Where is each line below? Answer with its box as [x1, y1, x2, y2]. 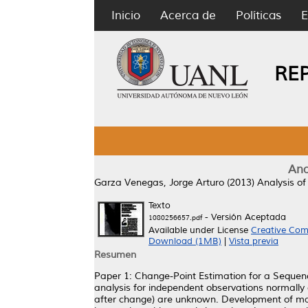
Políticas [236, 8, 281, 23]
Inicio [111, 8, 140, 23]
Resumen [94, 249, 136, 261]
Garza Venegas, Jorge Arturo [94, 177, 224, 188]
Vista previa [229, 236, 278, 247]
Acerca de [160, 8, 216, 23]
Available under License [148, 225, 251, 236]
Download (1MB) [148, 236, 221, 247]
